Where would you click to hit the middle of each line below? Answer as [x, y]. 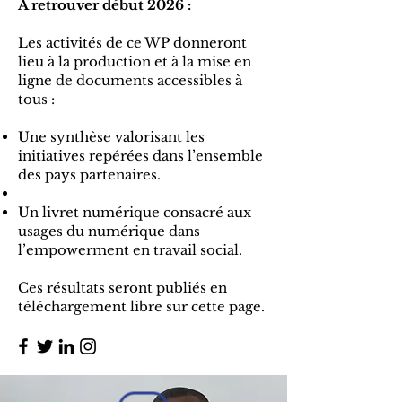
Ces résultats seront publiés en [122, 288]
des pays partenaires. [91, 175]
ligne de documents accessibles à [130, 80]
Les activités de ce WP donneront [132, 43]
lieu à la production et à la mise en [135, 61]
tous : [38, 99]
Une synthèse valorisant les [111, 137]
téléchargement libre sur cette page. [143, 306]
